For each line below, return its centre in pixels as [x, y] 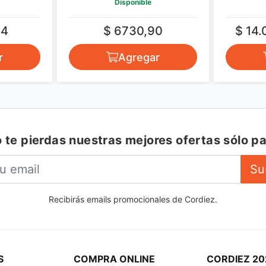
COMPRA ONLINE [114, 259]
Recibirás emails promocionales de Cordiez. [133, 199]
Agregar [139, 57]
